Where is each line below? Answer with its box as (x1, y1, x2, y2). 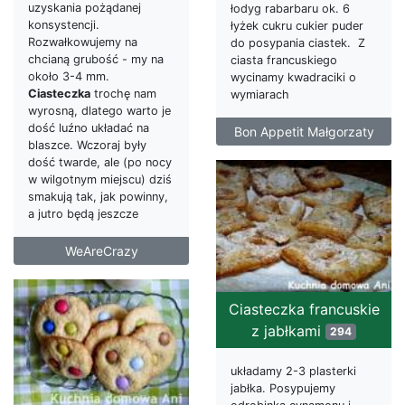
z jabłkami (251, 321, 326, 340)
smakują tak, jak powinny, (28, 189, 168, 203)
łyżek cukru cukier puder (231, 18, 363, 33)
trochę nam (90, 86, 156, 100)
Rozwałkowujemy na (28, 34, 137, 49)
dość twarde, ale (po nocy (28, 155, 172, 169)
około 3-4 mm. (28, 69, 109, 83)
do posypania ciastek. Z (231, 35, 365, 50)
